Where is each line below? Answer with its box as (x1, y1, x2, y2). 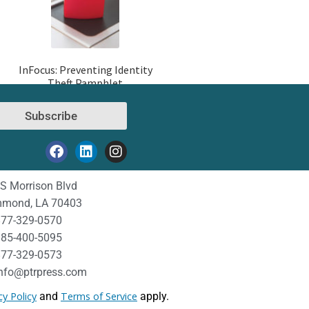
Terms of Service (61, 290, 137, 303)
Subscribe (25, 108, 77, 123)
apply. (140, 290, 169, 303)
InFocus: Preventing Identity (18, 63, 152, 77)
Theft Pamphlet (48, 76, 123, 90)
